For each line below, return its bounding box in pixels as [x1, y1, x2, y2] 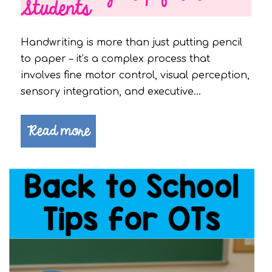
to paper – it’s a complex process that [21, 53, 210, 65]
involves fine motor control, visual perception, [21, 70, 250, 81]
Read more [27, 121, 90, 141]
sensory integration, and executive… [21, 86, 201, 98]
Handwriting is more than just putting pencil [21, 37, 242, 49]
